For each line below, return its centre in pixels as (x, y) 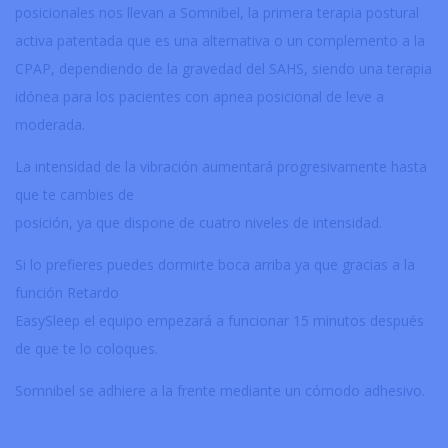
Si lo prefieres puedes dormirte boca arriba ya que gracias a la (215, 265)
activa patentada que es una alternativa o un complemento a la (220, 41)
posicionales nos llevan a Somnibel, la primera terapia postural (217, 13)
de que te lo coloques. (86, 349)
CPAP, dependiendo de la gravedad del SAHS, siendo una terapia (223, 69)
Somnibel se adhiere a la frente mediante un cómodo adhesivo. (220, 391)
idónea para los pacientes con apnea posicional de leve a (199, 97)
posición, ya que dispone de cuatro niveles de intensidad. (198, 223)
